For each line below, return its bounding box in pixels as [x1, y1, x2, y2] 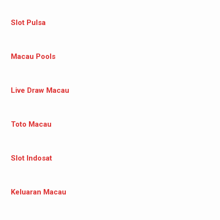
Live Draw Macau [10, 85, 69, 95]
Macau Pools [10, 52, 55, 61]
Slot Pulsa [10, 18, 46, 27]
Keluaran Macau [10, 187, 66, 196]
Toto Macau [10, 119, 52, 129]
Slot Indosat [10, 153, 52, 163]
